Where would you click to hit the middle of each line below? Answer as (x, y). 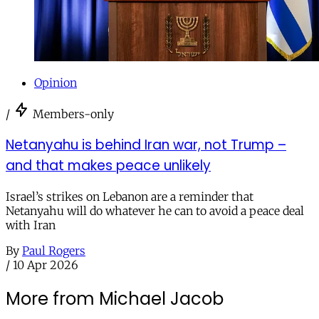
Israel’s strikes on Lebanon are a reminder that (130, 196)
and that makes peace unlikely (108, 166)
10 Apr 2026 (46, 265)
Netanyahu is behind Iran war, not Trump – (146, 145)
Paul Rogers (54, 250)
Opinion (56, 83)
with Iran (31, 225)
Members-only (73, 114)
